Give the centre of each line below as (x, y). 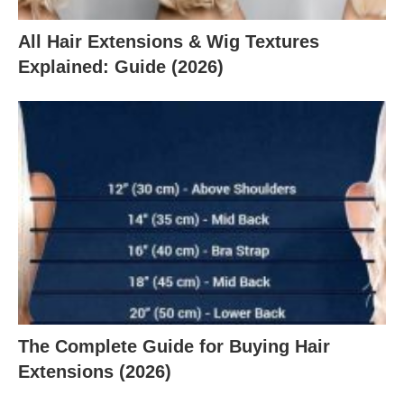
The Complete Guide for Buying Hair (174, 347)
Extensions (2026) (95, 372)
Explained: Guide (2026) (121, 66)
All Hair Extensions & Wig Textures (169, 41)
